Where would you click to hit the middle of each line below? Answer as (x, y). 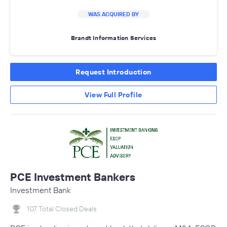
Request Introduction (113, 72)
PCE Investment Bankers (73, 177)
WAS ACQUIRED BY (113, 14)
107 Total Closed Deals (62, 209)
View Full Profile (113, 94)
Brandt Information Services (113, 38)
